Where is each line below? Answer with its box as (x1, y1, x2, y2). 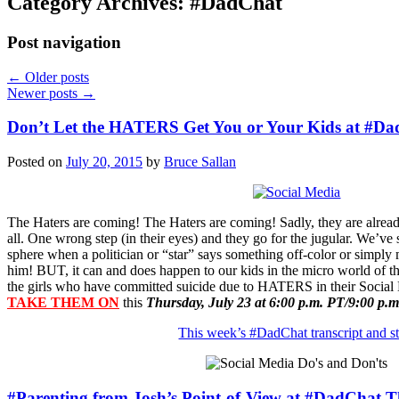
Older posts (21, 69, 89, 85)
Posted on (7, 153, 66, 169)
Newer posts (7, 85, 81, 101)
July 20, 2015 (66, 153, 142, 169)
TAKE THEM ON (7, 294, 119, 310)
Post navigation (7, 32, 121, 52)
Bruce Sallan (164, 153, 236, 169)
